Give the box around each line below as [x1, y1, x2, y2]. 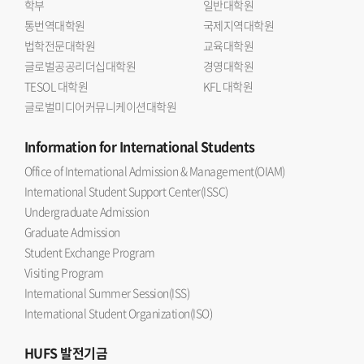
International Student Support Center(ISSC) [24, 183, 228, 199]
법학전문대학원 [24, 37, 96, 54]
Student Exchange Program [24, 244, 155, 260]
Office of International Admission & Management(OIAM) [24, 162, 285, 179]
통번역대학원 [24, 17, 85, 33]
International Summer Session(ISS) [24, 284, 190, 301]
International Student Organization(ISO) [24, 305, 213, 321]
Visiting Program [24, 264, 104, 280]
